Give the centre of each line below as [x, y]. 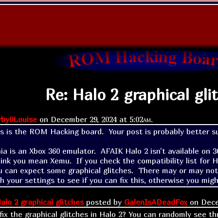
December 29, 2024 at [90, 119]
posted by [104, 202]
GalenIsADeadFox [156, 202]
